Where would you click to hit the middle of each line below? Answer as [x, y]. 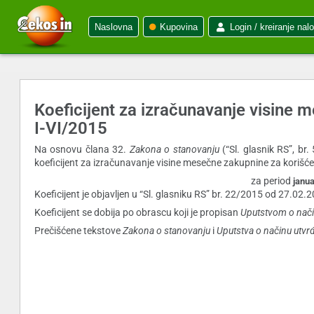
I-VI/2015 [71, 129]
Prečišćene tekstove [78, 231]
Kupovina [179, 27]
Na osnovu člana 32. [82, 150]
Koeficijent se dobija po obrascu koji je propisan [137, 213]
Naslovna [114, 27]
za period [271, 181]
